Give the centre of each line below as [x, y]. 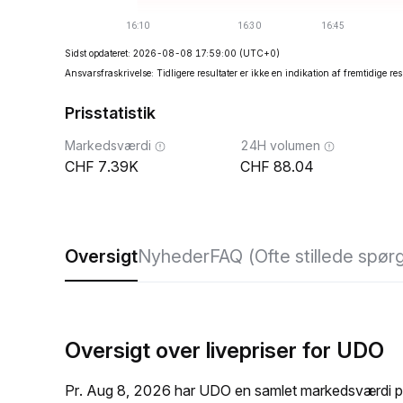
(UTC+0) [260, 53]
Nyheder [174, 256]
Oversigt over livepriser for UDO [224, 350]
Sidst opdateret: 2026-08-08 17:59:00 [151, 53]
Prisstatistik [110, 113]
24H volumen [280, 145]
